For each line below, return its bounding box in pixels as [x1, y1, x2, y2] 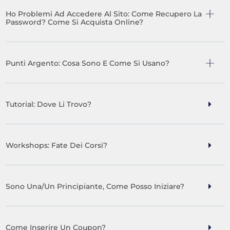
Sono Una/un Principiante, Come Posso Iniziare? [6, 182, 185, 191]
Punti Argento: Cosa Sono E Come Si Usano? [6, 59, 170, 68]
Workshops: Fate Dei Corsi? [6, 141, 108, 150]
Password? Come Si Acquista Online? [6, 17, 144, 27]
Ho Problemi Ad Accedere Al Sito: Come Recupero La [6, 9, 202, 19]
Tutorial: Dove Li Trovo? [6, 100, 92, 109]
